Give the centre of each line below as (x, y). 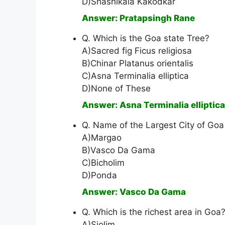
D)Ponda (99, 176)
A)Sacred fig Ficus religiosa (137, 51)
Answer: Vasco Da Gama (134, 192)
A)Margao (102, 138)
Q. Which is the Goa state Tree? (146, 38)
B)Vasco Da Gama (119, 150)
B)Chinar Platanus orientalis (138, 64)
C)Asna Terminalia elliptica (135, 76)
